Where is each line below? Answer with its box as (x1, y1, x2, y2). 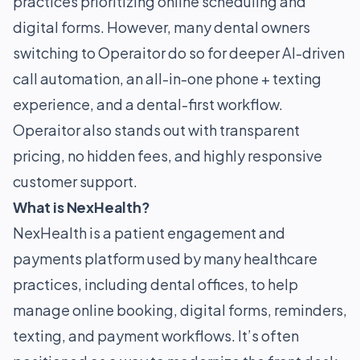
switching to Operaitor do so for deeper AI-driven (13, 43, 345, 62)
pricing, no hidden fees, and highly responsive (13, 146, 322, 165)
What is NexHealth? (13, 198, 150, 216)
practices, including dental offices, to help (13, 275, 298, 293)
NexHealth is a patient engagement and (13, 223, 285, 242)
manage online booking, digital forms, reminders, (13, 301, 347, 319)
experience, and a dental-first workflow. (13, 95, 283, 113)
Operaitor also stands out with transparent (13, 121, 300, 139)
